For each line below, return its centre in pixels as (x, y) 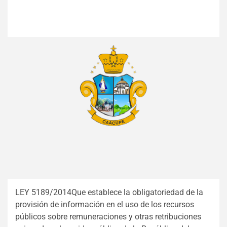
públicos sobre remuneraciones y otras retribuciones (108, 216)
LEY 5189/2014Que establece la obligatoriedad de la (109, 192)
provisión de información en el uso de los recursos (105, 204)
